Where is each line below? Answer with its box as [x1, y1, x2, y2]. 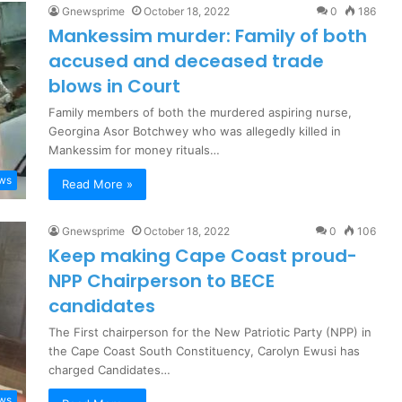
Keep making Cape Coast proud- [48, 243, 357, 269]
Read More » [62, 177, 133, 192]
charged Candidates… [48, 363, 170, 378]
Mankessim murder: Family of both [48, 23, 367, 49]
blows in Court [48, 74, 180, 100]
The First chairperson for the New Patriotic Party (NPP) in [48, 325, 371, 340]
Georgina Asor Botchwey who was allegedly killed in [48, 124, 341, 139]
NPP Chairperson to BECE [48, 268, 275, 294]
